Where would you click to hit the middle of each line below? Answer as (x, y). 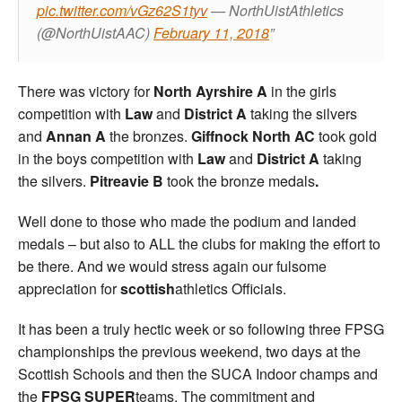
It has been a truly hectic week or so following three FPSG (201, 328)
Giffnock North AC (253, 135)
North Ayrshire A (210, 91)
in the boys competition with (106, 158)
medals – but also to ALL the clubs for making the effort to (199, 243)
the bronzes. (150, 135)
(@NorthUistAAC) (95, 32)
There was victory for (86, 91)
